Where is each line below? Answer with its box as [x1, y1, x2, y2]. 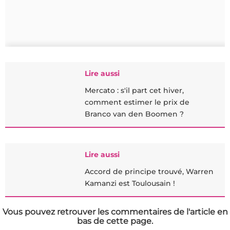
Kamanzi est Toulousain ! [85, 179, 175, 188]
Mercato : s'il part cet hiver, [85, 86, 184, 95]
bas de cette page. [77, 216, 153, 226]
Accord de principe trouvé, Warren [85, 167, 214, 176]
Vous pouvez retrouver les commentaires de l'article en [2, 207, 228, 217]
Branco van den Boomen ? [85, 109, 184, 119]
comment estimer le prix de [85, 98, 189, 107]
